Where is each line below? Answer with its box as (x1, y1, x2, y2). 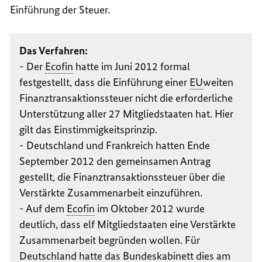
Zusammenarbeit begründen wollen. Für (19, 233, 201, 247)
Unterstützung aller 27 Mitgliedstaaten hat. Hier (19, 106, 234, 120)
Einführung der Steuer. (10, 3, 111, 17)
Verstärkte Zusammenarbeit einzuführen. (19, 185, 203, 199)
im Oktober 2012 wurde (95, 201, 205, 215)
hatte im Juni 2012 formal (73, 59, 191, 73)
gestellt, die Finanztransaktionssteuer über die (19, 170, 226, 184)
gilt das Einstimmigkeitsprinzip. (19, 122, 158, 136)
